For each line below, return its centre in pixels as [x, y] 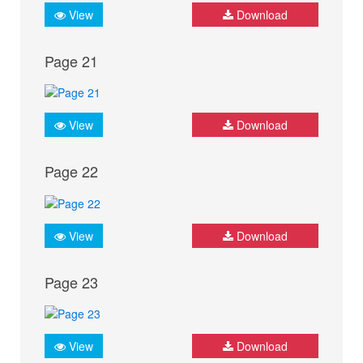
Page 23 [71, 282]
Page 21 [71, 60]
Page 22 [71, 171]
